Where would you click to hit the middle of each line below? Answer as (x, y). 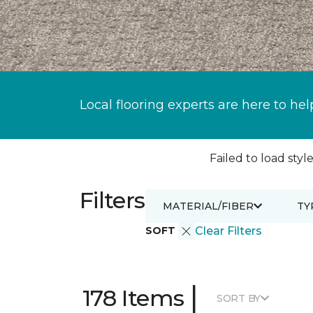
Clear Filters (228, 231)
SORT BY (239, 298)
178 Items (133, 298)
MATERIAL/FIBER (208, 206)
